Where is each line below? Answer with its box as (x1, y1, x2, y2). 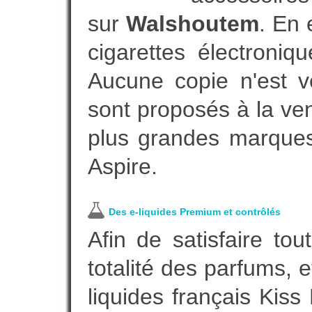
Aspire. (87, 154, 157, 179)
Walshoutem (125, 11, 259, 36)
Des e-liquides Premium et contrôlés (108, 206, 281, 217)
